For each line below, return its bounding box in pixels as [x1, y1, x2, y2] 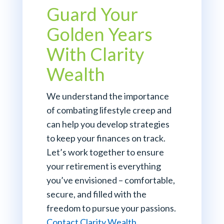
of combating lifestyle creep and [46, 104, 171, 116]
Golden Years [46, 23, 152, 45]
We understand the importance [46, 90, 169, 102]
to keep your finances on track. [46, 132, 165, 144]
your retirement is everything [46, 160, 161, 172]
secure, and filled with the [46, 188, 146, 200]
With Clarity [46, 43, 144, 65]
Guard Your [46, 3, 138, 25]
